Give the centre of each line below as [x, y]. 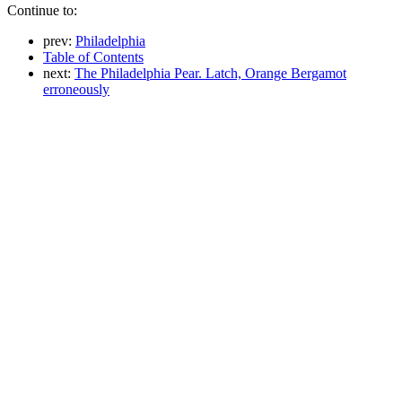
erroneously [76, 89]
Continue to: [42, 10]
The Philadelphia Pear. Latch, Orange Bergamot [210, 73]
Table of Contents [93, 57]
